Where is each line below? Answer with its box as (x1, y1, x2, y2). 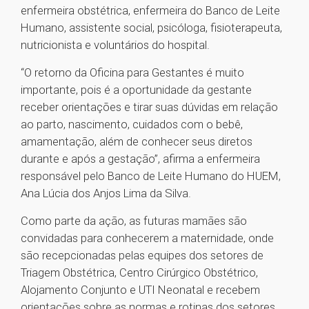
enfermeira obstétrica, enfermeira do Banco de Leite (21, 3, 280, 18)
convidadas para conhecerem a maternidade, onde (21, 231, 274, 246)
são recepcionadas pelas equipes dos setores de (21, 248, 263, 263)
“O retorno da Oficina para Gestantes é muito (21, 66, 244, 80)
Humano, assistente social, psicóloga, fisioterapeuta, (21, 21, 282, 35)
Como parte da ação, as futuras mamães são (21, 214, 247, 228)
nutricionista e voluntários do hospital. (21, 38, 210, 52)
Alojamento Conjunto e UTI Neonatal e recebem (21, 283, 260, 297)
